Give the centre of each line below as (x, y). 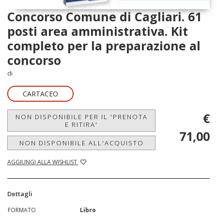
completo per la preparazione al (104, 46)
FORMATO (22, 210)
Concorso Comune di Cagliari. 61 (104, 17)
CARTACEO (40, 94)
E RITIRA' (81, 125)
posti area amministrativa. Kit (98, 31)
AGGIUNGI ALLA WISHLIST (43, 162)
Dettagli (20, 194)
